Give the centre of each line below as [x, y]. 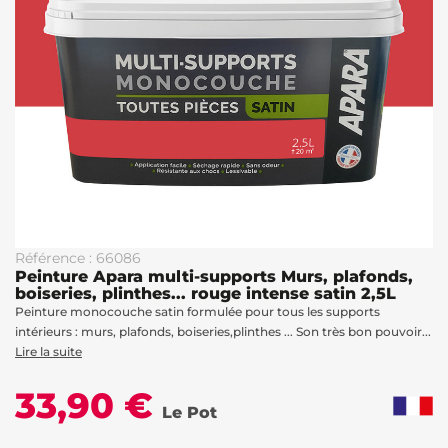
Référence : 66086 [78, 258]
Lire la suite [48, 351]
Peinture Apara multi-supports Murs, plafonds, [214, 276]
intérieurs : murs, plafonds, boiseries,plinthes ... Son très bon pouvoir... [223, 331]
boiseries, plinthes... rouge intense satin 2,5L [205, 293]
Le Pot [189, 412]
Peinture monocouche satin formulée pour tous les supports [197, 311]
